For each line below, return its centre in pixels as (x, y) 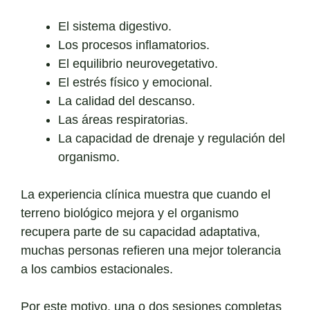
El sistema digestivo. (115, 27)
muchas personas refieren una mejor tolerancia (151, 251)
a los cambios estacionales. (97, 270)
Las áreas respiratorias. (123, 120)
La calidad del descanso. (127, 101)
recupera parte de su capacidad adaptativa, (140, 232)
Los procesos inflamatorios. (134, 45)
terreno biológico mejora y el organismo (130, 213)
